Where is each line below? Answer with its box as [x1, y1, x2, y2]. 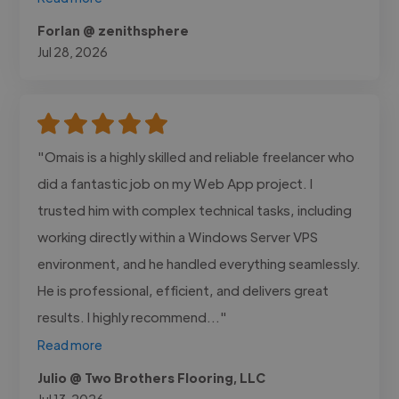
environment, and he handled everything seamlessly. [37, 254, 362, 272]
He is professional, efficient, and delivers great [37, 281, 330, 298]
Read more [37, 336, 103, 353]
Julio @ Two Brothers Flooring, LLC [37, 369, 266, 386]
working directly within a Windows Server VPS [37, 227, 319, 245]
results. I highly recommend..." [37, 307, 228, 325]
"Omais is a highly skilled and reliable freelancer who [37, 147, 355, 165]
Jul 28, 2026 [37, 43, 109, 60]
